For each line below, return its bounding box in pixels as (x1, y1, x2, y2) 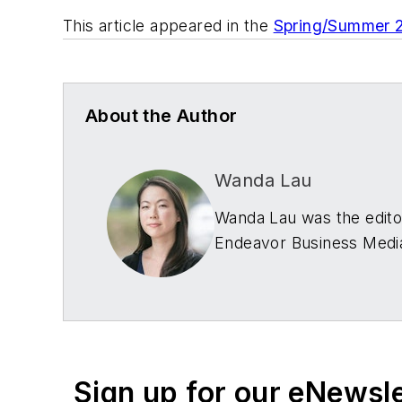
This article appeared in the (63, 16, 274, 36)
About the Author (85, 105, 238, 127)
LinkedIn (214, 299, 281, 319)
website (294, 299, 354, 319)
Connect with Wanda (214, 274, 371, 293)
